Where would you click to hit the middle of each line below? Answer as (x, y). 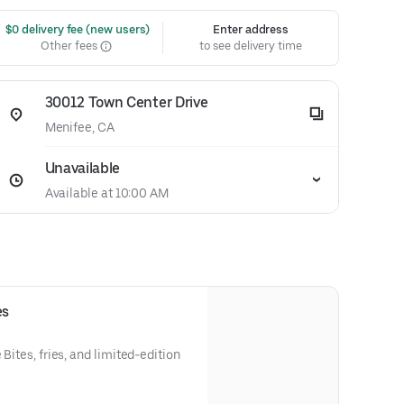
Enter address (251, 29)
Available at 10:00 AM (106, 193)
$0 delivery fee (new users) (76, 29)
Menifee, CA (79, 127)
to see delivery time (251, 46)
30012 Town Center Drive (126, 102)
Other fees (70, 46)
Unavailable (83, 168)
